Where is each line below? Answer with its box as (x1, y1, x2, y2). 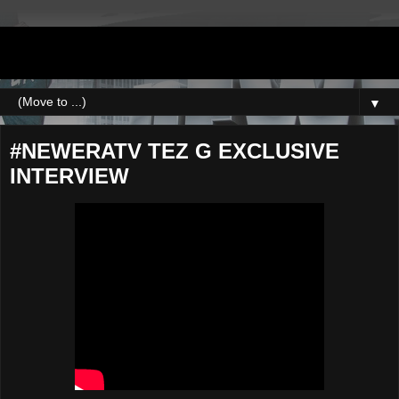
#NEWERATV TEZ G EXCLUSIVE (10, 139, 339, 163)
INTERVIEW (10, 164, 129, 188)
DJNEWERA (9, 36, 185, 69)
